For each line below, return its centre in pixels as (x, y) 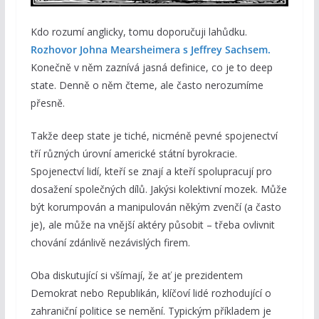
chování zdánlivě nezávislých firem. (110, 243)
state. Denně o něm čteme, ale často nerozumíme (147, 85)
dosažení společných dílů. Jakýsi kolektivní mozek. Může (158, 189)
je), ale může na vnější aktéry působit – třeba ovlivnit (152, 225)
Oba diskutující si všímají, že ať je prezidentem (136, 276)
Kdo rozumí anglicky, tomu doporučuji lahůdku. (138, 32)
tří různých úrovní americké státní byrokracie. (134, 154)
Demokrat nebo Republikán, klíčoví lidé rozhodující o (151, 293)
